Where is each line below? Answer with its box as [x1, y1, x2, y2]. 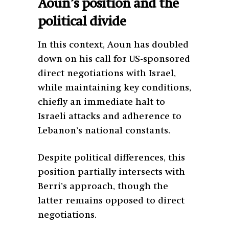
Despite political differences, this [38, 153, 185, 163]
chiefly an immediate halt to [38, 97, 165, 107]
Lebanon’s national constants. [38, 126, 170, 135]
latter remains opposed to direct [38, 196, 185, 205]
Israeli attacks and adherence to [38, 111, 181, 121]
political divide [38, 15, 126, 29]
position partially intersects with [38, 167, 185, 177]
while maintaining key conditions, [38, 83, 191, 93]
